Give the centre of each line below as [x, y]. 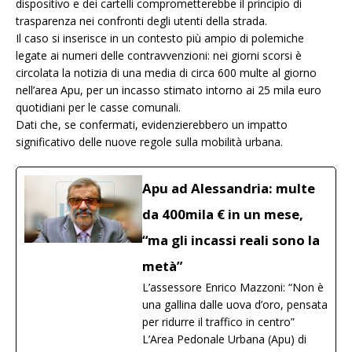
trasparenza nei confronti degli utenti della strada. [141, 21]
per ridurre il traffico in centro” [218, 322]
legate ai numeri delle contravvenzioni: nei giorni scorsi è [159, 56]
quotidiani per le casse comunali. [98, 108]
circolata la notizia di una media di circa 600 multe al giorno [166, 73]
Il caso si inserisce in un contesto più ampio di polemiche [160, 38]
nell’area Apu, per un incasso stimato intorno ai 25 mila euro [169, 90]
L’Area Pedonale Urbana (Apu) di [224, 339]
